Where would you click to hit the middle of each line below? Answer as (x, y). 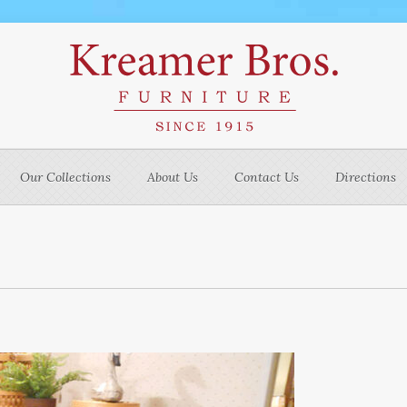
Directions (366, 177)
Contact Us (267, 177)
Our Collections (65, 177)
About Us (173, 177)
